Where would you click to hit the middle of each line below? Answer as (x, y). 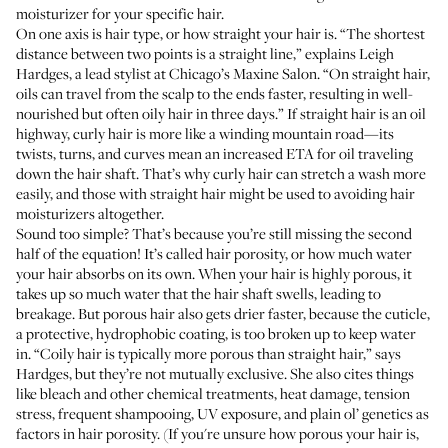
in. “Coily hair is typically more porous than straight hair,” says (208, 353)
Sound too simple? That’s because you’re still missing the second (214, 233)
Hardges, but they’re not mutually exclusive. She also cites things (215, 373)
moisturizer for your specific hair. (120, 13)
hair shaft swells (264, 293)
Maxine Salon (275, 73)
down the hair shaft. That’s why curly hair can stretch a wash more (221, 173)
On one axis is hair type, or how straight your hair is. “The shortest (220, 33)
